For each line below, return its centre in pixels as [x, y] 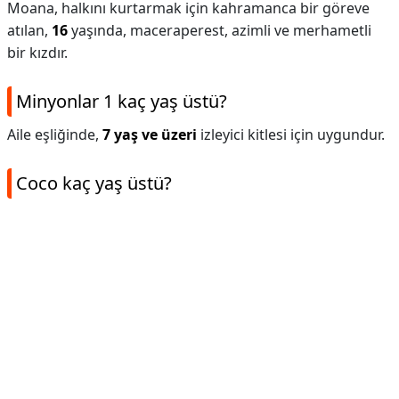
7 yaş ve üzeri [150, 134]
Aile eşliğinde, [55, 134]
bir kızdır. [37, 53]
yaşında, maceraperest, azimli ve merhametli [220, 30]
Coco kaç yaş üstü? [94, 183]
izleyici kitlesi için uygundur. [291, 134]
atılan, [29, 30]
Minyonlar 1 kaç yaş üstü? [122, 101]
